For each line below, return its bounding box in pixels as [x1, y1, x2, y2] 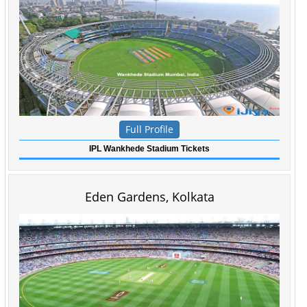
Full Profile [125, 123, 173, 136]
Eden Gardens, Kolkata [84, 188, 214, 205]
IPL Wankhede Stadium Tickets [89, 144, 210, 153]
